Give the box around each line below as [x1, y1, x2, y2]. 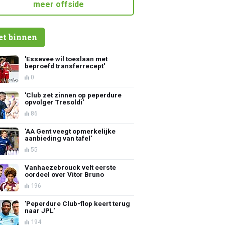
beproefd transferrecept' [25, 61, 105, 70]
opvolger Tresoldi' [25, 97, 84, 106]
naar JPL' [25, 206, 55, 214]
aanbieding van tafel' [25, 134, 92, 142]
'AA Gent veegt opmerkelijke [25, 127, 116, 135]
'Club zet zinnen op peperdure [25, 90, 122, 99]
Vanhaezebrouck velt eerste [25, 163, 117, 171]
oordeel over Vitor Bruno [25, 170, 104, 178]
